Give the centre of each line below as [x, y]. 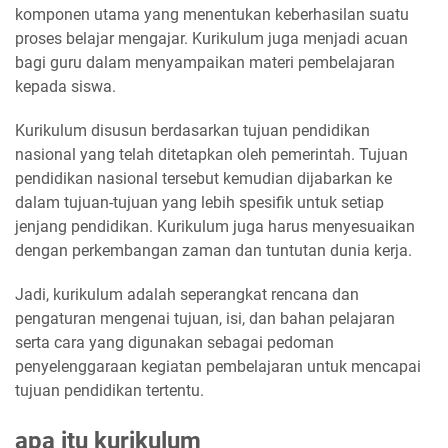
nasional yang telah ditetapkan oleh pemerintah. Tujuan [211, 155]
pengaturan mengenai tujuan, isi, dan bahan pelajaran [205, 319]
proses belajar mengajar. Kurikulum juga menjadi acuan [211, 39]
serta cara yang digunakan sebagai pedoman [174, 343]
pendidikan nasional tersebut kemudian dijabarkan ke [203, 179]
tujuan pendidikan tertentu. [109, 391]
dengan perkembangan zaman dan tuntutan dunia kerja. [213, 251]
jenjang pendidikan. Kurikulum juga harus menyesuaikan [215, 227]
